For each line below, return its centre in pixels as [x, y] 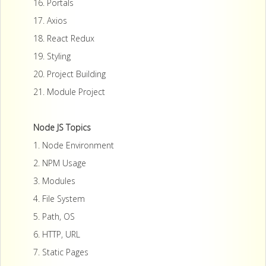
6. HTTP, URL [57, 234]
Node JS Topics [62, 127]
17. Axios [50, 20]
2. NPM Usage [60, 163]
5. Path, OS [54, 216]
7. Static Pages [61, 252]
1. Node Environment [74, 145]
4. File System [59, 199]
